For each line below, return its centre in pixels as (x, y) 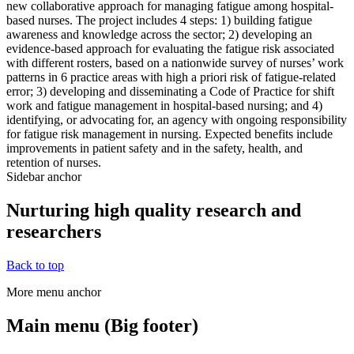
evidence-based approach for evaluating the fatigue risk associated (170, 48)
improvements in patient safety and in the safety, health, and (154, 148)
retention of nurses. (54, 162)
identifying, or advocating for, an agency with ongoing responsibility (177, 119)
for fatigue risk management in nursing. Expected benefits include (169, 134)
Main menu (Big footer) (102, 325)
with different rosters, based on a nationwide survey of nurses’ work (175, 62)
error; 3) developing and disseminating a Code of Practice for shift (170, 91)
